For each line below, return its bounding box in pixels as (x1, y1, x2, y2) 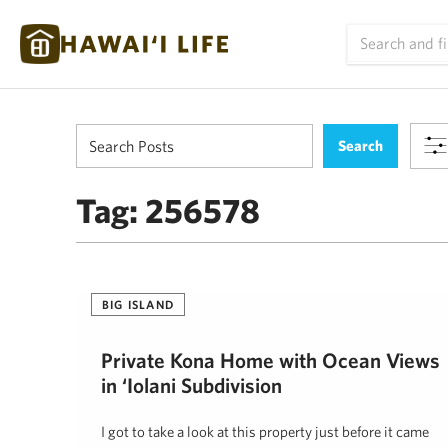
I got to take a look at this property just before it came (101, 423, 429, 440)
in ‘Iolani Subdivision (101, 373, 282, 397)
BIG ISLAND (102, 297, 174, 311)
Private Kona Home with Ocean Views (101, 348, 440, 372)
